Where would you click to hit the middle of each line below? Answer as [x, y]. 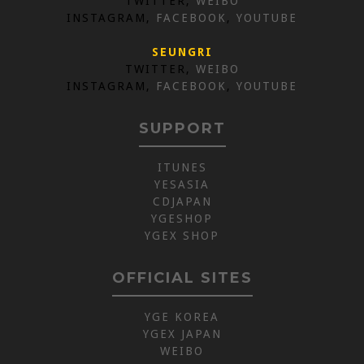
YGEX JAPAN [182, 334]
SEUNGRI [182, 52]
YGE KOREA [182, 317]
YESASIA [182, 185]
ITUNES [182, 168]
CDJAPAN [182, 202]
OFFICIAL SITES [182, 278]
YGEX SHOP [182, 236]
